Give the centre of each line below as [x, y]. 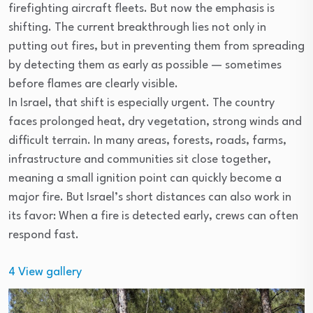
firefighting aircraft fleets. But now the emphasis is [141, 8]
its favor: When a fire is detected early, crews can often [153, 216]
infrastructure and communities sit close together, [140, 159]
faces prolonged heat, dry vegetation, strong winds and [155, 122]
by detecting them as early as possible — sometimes [145, 65]
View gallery [49, 272]
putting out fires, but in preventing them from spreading [156, 46]
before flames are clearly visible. [93, 84]
